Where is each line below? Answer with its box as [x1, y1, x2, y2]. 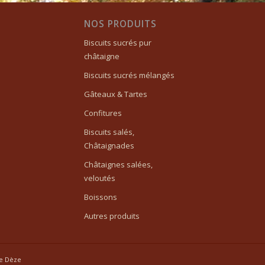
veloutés [83, 172, 115, 183]
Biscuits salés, [83, 126, 134, 137]
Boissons [83, 191, 117, 202]
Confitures [83, 107, 122, 118]
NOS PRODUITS [83, 17, 157, 30]
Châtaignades [83, 140, 134, 151]
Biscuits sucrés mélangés [83, 69, 174, 80]
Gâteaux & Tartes [83, 88, 147, 99]
